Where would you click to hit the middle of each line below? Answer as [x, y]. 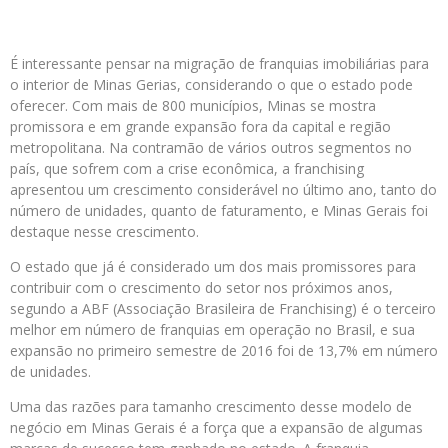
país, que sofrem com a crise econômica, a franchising [187, 168]
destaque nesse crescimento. [104, 231]
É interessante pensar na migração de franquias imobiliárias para [219, 63]
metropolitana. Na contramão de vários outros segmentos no [211, 147]
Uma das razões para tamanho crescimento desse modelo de [211, 406]
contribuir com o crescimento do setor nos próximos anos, [201, 287]
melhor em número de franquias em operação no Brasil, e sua [212, 329]
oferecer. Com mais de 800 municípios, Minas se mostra [193, 105]
